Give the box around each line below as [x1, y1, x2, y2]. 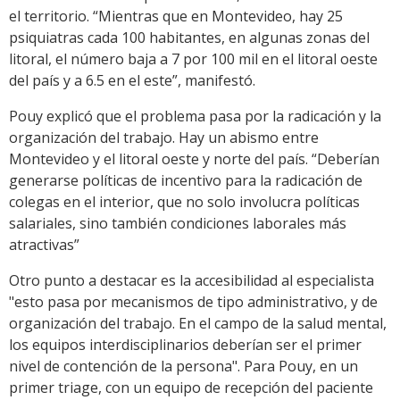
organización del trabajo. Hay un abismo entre [9, 128, 319, 148]
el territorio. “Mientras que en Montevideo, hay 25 [9, 6, 343, 27]
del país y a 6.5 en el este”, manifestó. [9, 71, 255, 91]
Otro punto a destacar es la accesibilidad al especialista [9, 271, 374, 291]
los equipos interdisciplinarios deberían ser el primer [9, 335, 362, 355]
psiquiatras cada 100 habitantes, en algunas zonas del [9, 28, 370, 48]
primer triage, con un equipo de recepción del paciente [9, 378, 373, 398]
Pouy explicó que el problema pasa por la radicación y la [9, 106, 381, 127]
